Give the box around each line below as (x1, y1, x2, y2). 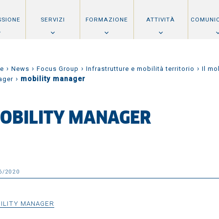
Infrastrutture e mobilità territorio (86, 65, 195, 72)
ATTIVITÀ (146, 16, 175, 23)
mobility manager (21, 75, 86, 83)
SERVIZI (40, 16, 65, 23)
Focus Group (37, 65, 79, 72)
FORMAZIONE (85, 16, 128, 23)
